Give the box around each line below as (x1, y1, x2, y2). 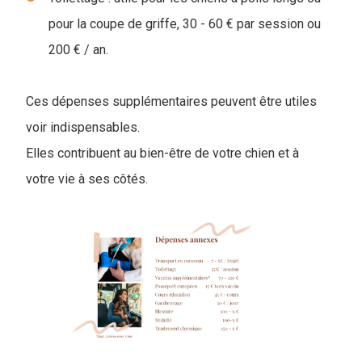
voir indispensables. (26, 120, 140, 136)
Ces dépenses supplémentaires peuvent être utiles (26, 94, 317, 110)
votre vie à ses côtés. (26, 171, 148, 187)
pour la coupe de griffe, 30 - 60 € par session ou (48, 16, 321, 32)
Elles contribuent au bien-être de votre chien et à (26, 145, 299, 162)
